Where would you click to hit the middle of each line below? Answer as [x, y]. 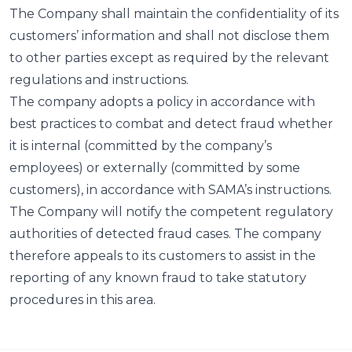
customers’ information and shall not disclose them [169, 36]
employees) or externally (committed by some [155, 168]
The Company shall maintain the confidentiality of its [174, 14]
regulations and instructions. [99, 80]
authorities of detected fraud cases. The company [165, 234]
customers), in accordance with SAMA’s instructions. [170, 190]
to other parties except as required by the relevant [169, 58]
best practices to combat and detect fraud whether [171, 124]
